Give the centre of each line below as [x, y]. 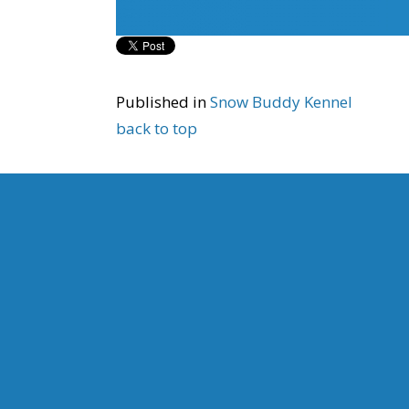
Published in [161, 102]
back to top [157, 128]
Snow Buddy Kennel [281, 102]
